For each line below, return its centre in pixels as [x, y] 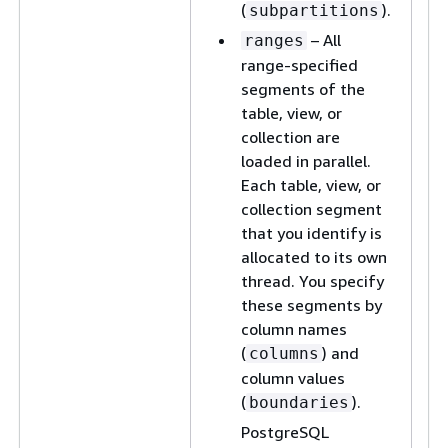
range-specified [299, 65]
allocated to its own [314, 257]
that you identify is [311, 233]
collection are [290, 137]
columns [284, 353]
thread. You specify [312, 281]
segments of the [303, 89]
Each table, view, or [311, 185]
